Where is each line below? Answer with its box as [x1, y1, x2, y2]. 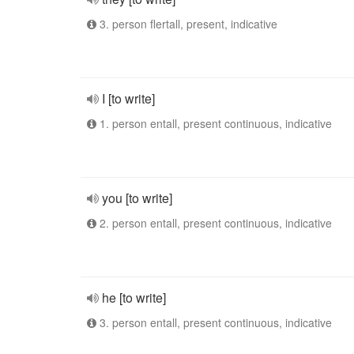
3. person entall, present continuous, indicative [96, 314, 332, 330]
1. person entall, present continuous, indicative [96, 115, 332, 131]
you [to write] [102, 189, 172, 207]
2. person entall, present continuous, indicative [96, 215, 332, 231]
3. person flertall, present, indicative [96, 16, 277, 32]
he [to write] [102, 288, 166, 307]
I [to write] [102, 89, 155, 107]
